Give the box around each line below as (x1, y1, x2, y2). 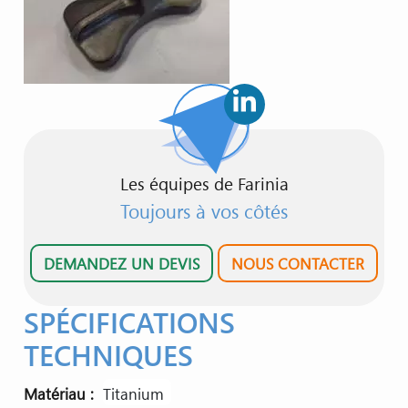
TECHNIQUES (23, 335, 193, 373)
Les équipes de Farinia (119, 172, 289, 196)
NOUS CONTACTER (230, 252, 364, 274)
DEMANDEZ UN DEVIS (44, 252, 200, 274)
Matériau (23, 382, 86, 404)
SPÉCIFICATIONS (23, 302, 235, 341)
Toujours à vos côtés (120, 198, 288, 225)
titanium (110, 382, 164, 404)
